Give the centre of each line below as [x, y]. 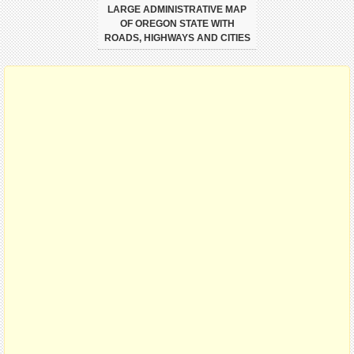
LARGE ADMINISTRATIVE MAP [177, 10]
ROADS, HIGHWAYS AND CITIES [177, 38]
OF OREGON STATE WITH [177, 24]
